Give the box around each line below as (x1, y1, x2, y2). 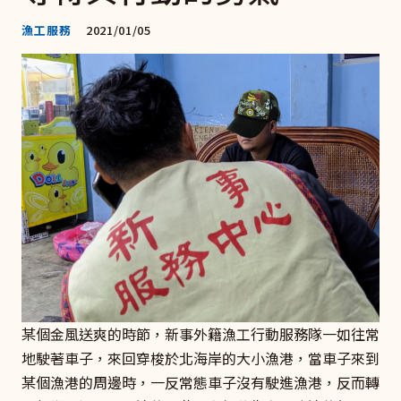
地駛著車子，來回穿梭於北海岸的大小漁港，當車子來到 (21, 346, 380, 369)
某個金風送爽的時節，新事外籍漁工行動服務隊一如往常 (21, 322, 380, 345)
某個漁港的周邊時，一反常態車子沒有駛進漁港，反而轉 (21, 371, 380, 393)
